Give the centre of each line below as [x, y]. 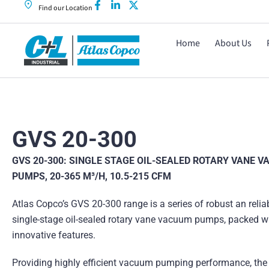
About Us [233, 43]
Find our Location [65, 8]
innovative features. [54, 235]
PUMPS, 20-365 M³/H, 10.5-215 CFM [92, 176]
